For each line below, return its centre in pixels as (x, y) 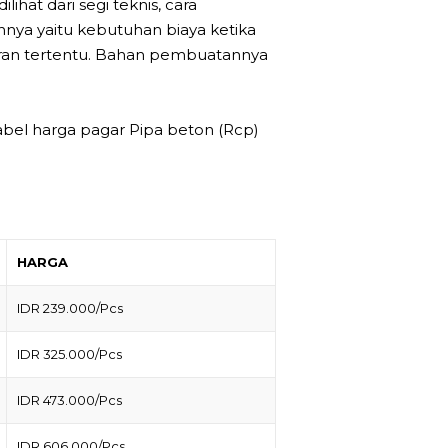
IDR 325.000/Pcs (69, 354)
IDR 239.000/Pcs (70, 308)
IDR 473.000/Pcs (69, 400)
